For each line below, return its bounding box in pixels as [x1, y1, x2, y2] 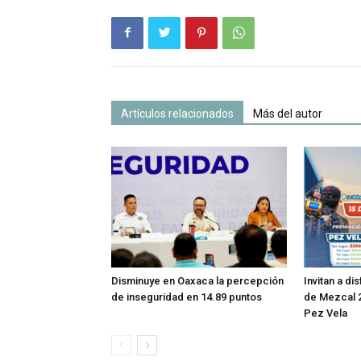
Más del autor [253, 106, 322, 120]
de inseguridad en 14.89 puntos [111, 290, 262, 303]
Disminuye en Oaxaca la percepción [111, 274, 284, 287]
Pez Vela [304, 306, 347, 319]
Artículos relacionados [121, 106, 234, 120]
